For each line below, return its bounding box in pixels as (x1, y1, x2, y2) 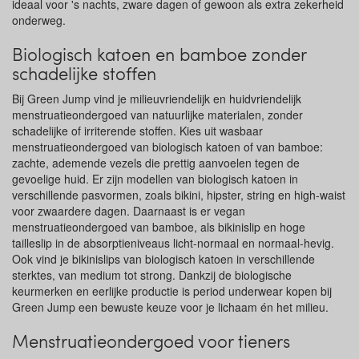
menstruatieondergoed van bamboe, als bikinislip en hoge (12, 219, 305, 235)
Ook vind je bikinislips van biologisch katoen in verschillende (12, 251, 315, 267)
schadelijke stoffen (12, 61, 156, 85)
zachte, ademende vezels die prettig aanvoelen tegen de (12, 155, 300, 171)
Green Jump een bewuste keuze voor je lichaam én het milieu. (12, 299, 329, 315)
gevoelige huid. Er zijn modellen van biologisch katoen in (12, 171, 298, 187)
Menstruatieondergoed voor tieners (12, 329, 290, 353)
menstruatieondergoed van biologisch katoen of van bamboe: (12, 139, 323, 155)
